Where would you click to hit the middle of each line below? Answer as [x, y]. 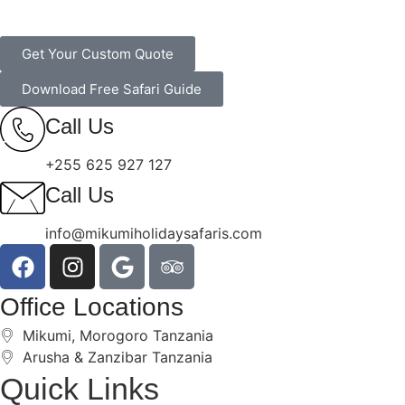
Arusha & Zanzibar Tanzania [118, 358]
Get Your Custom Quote [98, 54]
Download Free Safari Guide [112, 89]
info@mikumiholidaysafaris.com [154, 234]
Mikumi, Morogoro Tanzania [118, 336]
